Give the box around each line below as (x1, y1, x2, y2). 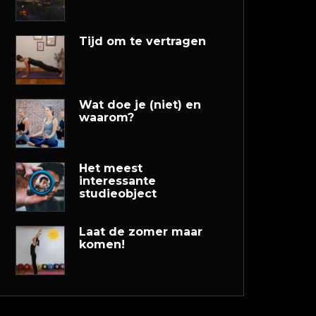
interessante (79, 174, 156, 188)
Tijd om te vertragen (79, 35, 206, 48)
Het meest (79, 162, 142, 175)
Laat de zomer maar (79, 225, 202, 238)
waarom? (79, 111, 134, 124)
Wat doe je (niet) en (79, 98, 201, 111)
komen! (79, 238, 125, 251)
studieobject (79, 187, 157, 200)
